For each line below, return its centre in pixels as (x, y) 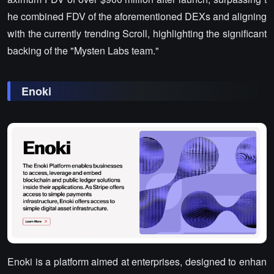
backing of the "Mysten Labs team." (83, 50)
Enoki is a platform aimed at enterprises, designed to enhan (137, 262)
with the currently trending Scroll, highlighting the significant (137, 33)
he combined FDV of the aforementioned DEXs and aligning (137, 16)
